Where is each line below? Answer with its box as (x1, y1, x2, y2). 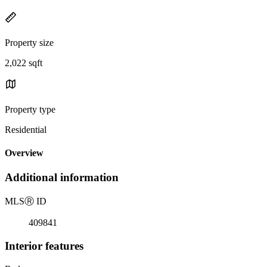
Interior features (5, 239, 83, 252)
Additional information (5, 171, 119, 184)
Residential (5, 124, 46, 135)
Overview (5, 148, 44, 159)
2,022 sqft (5, 57, 42, 68)
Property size (5, 37, 54, 48)
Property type (5, 104, 55, 114)
